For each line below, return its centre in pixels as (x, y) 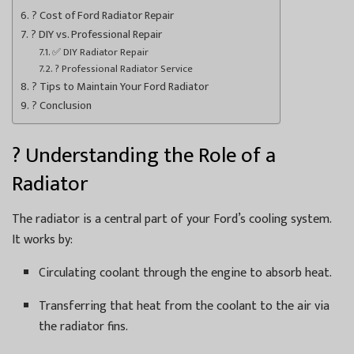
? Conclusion (61, 105)
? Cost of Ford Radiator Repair (102, 15)
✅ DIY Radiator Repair (101, 52)
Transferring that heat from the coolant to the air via (185, 307)
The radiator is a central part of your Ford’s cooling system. (171, 220)
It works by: (42, 240)
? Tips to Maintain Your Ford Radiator (120, 87)
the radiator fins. (84, 327)
